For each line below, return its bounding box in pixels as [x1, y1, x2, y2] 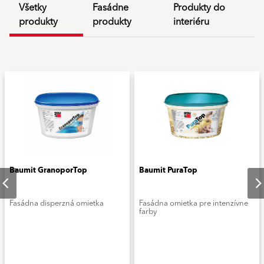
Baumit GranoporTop [9, 164, 87, 177]
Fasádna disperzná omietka [9, 197, 104, 210]
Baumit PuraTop [139, 164, 197, 177]
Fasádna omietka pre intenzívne [139, 197, 248, 210]
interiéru [173, 14, 209, 30]
